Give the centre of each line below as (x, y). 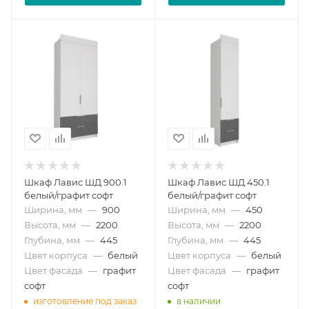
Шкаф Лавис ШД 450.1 (219, 182)
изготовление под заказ (85, 301)
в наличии (199, 301)
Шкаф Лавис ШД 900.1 (76, 182)
